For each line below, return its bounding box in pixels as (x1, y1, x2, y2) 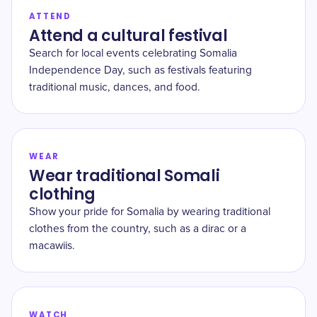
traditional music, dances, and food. (29, 82, 200, 93)
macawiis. (29, 241, 75, 251)
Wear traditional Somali (29, 165, 220, 187)
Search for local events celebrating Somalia (29, 48, 237, 59)
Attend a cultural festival (29, 25, 228, 47)
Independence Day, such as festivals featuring (29, 65, 252, 76)
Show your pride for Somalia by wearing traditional (29, 207, 270, 217)
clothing (29, 183, 96, 205)
